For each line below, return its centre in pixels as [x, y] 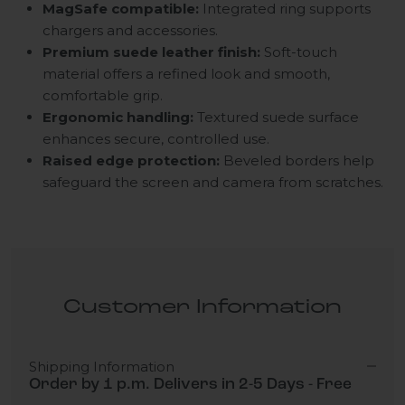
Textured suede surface [276, 117]
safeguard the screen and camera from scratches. [213, 182]
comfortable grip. [103, 95]
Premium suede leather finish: [151, 52]
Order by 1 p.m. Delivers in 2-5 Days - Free [190, 384]
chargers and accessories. [130, 30]
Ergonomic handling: [118, 117]
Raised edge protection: [131, 160]
